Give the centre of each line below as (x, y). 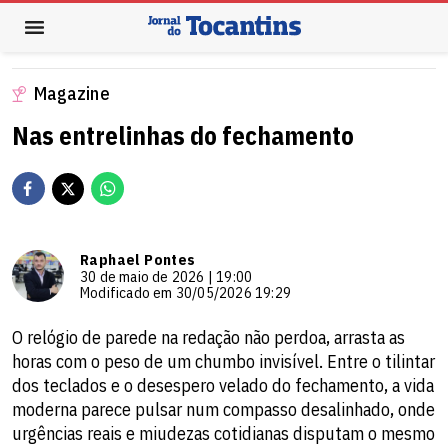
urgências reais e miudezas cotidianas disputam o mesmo (223, 433)
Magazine (72, 93)
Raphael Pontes (138, 259)
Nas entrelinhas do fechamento (183, 135)
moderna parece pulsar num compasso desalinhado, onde (223, 409)
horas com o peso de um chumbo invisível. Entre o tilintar (223, 361)
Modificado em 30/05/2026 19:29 (185, 292)
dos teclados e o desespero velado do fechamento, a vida (223, 385)
